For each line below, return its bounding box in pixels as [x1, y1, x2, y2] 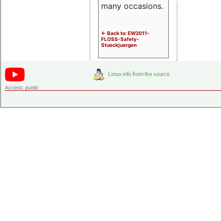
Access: [5, 84, 25, 90]
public [25, 84, 39, 90]
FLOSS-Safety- [101, 36, 139, 42]
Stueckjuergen [101, 41, 137, 48]
